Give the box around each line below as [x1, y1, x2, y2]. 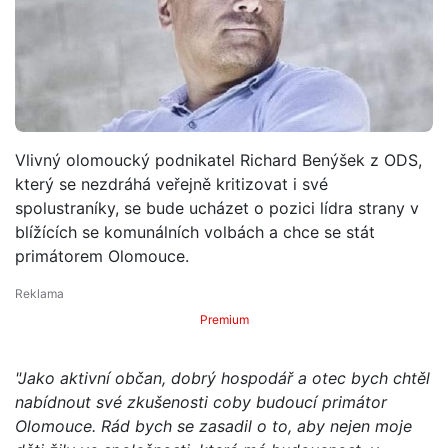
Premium [199, 311, 249, 327]
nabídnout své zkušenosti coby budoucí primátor [15, 391, 387, 412]
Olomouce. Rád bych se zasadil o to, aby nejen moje [15, 415, 412, 436]
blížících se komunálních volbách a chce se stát [15, 221, 375, 242]
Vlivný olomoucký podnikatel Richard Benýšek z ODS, [15, 149, 422, 170]
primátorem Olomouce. [15, 245, 189, 266]
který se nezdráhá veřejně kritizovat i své [15, 173, 328, 194]
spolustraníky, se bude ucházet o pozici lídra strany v [15, 197, 419, 218]
